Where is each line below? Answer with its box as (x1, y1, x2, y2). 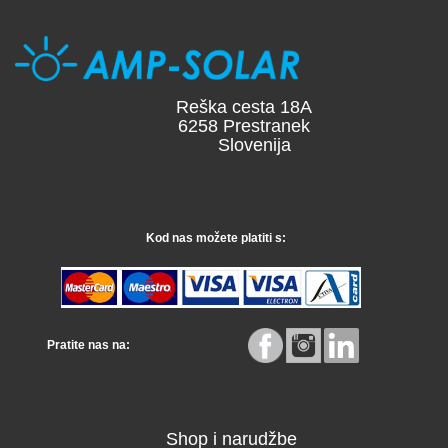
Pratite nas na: (34, 337, 133, 352)
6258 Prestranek (138, 116, 310, 136)
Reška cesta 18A (136, 97, 312, 117)
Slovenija (157, 135, 291, 155)
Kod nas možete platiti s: (136, 231, 286, 245)
